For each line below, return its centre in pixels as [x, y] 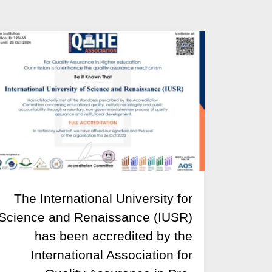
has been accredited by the [114, 236]
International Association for [112, 254]
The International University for [104, 198]
